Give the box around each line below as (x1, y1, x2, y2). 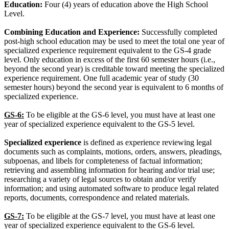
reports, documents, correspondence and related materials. (4, 193, 190, 202)
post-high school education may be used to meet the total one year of (4, 36, 224, 45)
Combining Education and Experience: (4, 27, 140, 36)
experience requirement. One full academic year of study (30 (4, 73, 199, 82)
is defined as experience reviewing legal (81, 138, 212, 147)
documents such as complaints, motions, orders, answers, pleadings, (4, 147, 222, 156)
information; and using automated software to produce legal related (4, 184, 219, 193)
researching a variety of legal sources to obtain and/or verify (4, 174, 196, 184)
